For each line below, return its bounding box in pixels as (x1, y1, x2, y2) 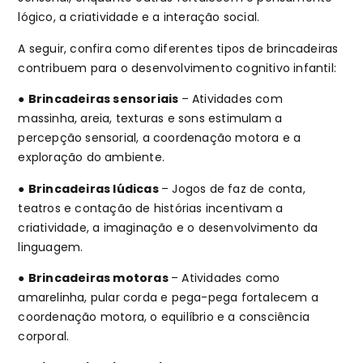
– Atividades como (171, 269, 280, 286)
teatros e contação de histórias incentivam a (18, 199, 284, 216)
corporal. (18, 327, 73, 344)
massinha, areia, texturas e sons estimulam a (18, 110, 283, 127)
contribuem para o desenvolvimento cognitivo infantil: (18, 59, 340, 76)
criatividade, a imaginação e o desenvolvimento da (18, 219, 318, 236)
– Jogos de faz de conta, (161, 180, 305, 197)
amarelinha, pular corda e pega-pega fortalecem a (18, 288, 319, 305)
